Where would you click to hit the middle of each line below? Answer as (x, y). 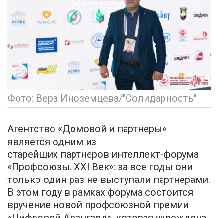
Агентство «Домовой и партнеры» (87, 129)
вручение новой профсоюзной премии (98, 205)
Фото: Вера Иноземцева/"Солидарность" (102, 99)
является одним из (52, 142)
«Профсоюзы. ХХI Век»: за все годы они (100, 167)
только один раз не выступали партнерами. (109, 180)
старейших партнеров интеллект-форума (103, 154)
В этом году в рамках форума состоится (100, 192)
